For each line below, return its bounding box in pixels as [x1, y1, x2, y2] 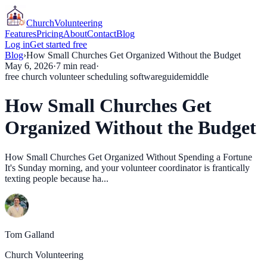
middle [183, 72, 209, 82]
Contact [87, 29, 116, 39]
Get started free [30, 39, 87, 49]
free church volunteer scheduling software [5, 72, 162, 82]
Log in [5, 39, 30, 49]
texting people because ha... [5, 173, 108, 184]
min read [61, 61, 96, 71]
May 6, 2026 [5, 61, 53, 71]
